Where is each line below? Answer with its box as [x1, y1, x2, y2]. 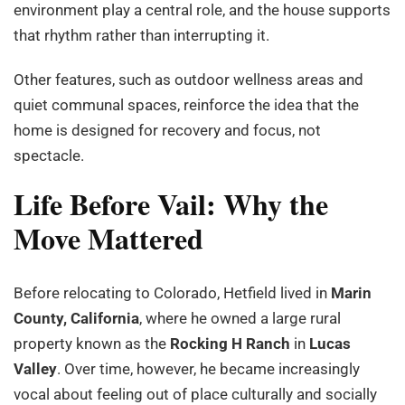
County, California [14, 309, 139, 328]
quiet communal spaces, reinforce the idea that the [14, 96, 359, 115]
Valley [14, 360, 57, 379]
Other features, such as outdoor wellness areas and [14, 71, 363, 89]
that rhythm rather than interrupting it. [14, 26, 269, 45]
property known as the [14, 334, 170, 353]
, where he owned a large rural [139, 309, 341, 328]
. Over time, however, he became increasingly [57, 360, 360, 379]
